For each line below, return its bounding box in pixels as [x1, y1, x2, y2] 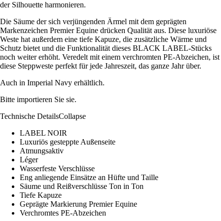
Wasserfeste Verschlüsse [20, 164, 95, 173]
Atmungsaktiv [20, 147, 64, 155]
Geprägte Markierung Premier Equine [20, 200, 137, 209]
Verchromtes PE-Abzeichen [20, 209, 106, 218]
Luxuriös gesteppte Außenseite [20, 138, 115, 147]
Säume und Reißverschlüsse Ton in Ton [20, 182, 144, 191]
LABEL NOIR [20, 129, 67, 138]
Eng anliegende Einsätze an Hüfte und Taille [20, 173, 158, 182]
